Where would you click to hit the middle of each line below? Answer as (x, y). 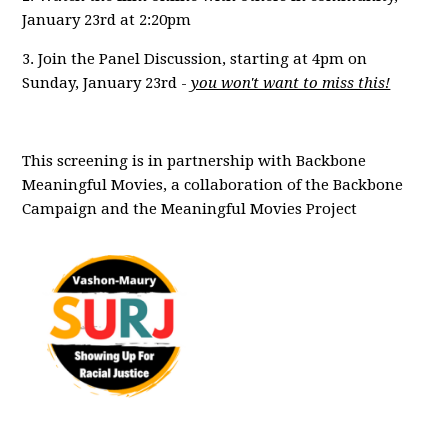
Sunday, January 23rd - (107, 82)
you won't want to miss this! (291, 82)
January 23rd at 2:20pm (107, 19)
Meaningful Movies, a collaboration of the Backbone (213, 184)
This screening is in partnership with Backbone (194, 160)
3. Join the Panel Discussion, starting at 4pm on (195, 58)
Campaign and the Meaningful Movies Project (190, 208)
